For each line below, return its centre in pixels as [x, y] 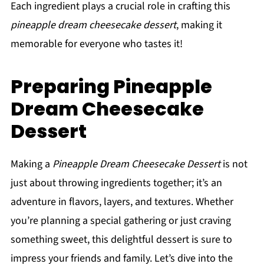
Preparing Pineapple [111, 87]
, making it [199, 25]
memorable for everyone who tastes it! [96, 44]
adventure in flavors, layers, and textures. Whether [122, 202]
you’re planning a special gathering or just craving [121, 221]
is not [234, 164]
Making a [31, 164]
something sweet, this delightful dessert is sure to [121, 240]
